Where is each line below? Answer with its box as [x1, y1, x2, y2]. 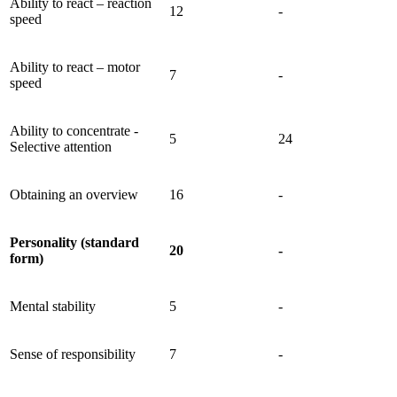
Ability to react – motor [10, 58, 140, 74]
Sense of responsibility [10, 346, 139, 362]
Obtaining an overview [10, 186, 142, 202]
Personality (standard [10, 234, 139, 250]
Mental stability [10, 298, 99, 314]
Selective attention [10, 138, 112, 154]
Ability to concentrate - [10, 122, 138, 138]
